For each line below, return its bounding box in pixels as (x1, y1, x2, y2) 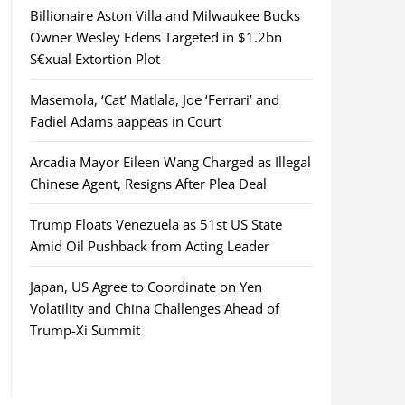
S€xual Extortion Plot (29, 50, 160, 68)
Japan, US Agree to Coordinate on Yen (29, 278, 262, 296)
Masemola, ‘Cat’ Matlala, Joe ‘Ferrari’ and (29, 90, 279, 108)
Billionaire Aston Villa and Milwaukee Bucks (29, 6, 300, 24)
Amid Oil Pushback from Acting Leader (29, 237, 269, 255)
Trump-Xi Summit (29, 321, 140, 339)
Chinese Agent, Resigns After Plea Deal (29, 174, 267, 193)
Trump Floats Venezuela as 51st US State (29, 215, 282, 233)
